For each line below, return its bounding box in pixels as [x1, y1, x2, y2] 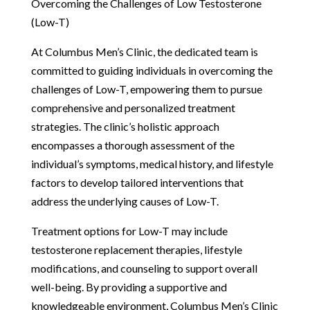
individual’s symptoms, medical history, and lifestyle [30, 156, 273, 170]
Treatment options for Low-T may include [30, 224, 228, 237]
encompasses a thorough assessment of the [30, 138, 235, 152]
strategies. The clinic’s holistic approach [30, 119, 219, 133]
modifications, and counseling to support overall [30, 261, 257, 275]
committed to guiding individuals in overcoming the [30, 63, 273, 77]
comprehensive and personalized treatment [30, 100, 235, 114]
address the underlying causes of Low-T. [30, 194, 219, 208]
